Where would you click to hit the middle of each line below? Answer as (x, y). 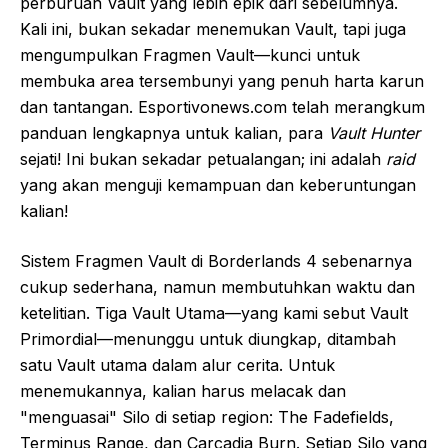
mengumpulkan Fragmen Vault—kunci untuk (190, 55)
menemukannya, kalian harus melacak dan (183, 391)
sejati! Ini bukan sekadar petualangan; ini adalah (203, 159)
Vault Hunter (374, 133)
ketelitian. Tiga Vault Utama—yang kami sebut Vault (214, 313)
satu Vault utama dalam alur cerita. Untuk (177, 365)
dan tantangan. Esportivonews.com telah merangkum (222, 107)
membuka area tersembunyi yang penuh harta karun (222, 81)
